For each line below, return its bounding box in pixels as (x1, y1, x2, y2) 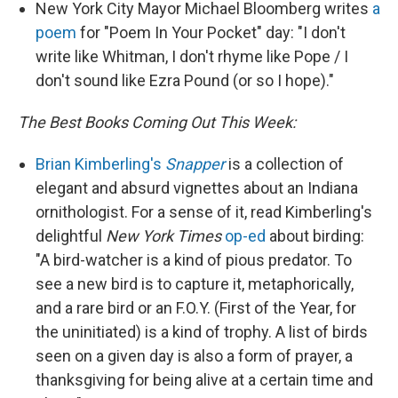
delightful (36, 227, 106, 245)
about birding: (266, 227, 364, 245)
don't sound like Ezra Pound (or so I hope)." (36, 71, 334, 90)
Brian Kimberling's (36, 155, 165, 173)
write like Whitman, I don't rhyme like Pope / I (36, 47, 348, 66)
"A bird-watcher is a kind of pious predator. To (36, 251, 352, 269)
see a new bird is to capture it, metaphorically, (36, 275, 354, 293)
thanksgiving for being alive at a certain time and (36, 370, 373, 389)
